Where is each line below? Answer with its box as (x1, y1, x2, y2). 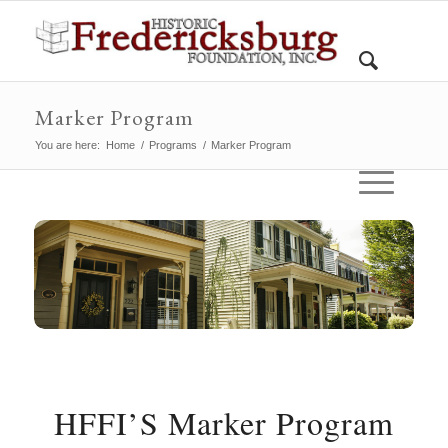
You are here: (34, 139, 100, 151)
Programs (148, 139, 197, 151)
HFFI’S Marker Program (53, 401, 394, 444)
